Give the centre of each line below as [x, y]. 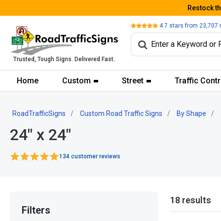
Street [132, 81]
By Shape [191, 113]
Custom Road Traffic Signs [121, 113]
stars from [184, 25]
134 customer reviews [90, 156]
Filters [36, 210]
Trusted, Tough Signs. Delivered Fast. [64, 59]
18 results [191, 200]
